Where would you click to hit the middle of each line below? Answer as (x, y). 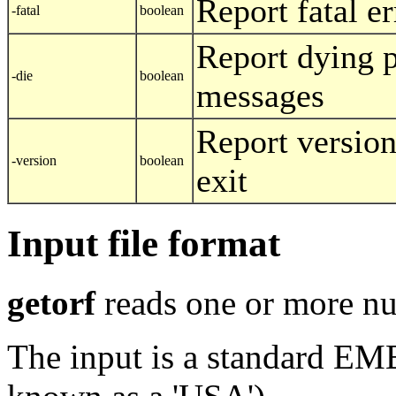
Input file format (144, 243)
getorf (51, 302)
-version (34, 161)
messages (260, 96)
